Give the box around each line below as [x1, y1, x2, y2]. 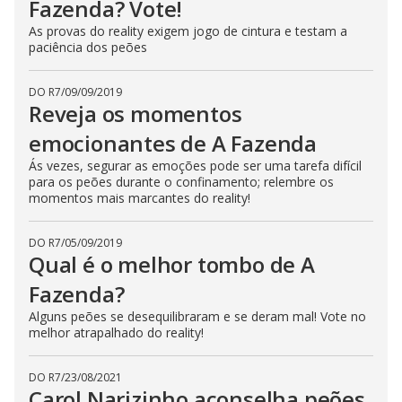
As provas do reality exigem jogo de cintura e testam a [29, 22, 347, 39]
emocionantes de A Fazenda [29, 128, 317, 158]
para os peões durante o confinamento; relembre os [29, 173, 334, 190]
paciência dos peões [29, 39, 147, 56]
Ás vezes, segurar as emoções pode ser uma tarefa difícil [29, 157, 362, 174]
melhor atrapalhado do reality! [29, 324, 204, 341]
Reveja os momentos [29, 99, 242, 128]
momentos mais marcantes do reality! [29, 189, 250, 206]
